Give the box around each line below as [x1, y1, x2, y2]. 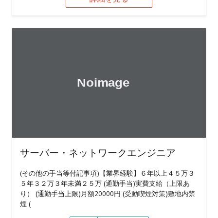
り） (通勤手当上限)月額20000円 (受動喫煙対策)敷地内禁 [20, 188, 195, 198]
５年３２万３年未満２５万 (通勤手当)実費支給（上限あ [20, 178, 190, 188]
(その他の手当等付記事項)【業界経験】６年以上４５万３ [20, 168, 195, 178]
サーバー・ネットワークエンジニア [20, 145, 176, 159]
